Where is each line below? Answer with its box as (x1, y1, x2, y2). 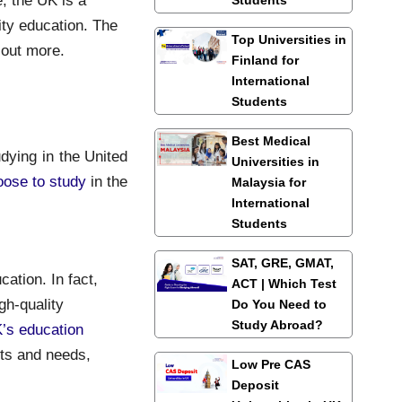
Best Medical (231, 133, 310, 148)
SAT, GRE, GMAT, (231, 255, 334, 270)
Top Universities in (231, 31, 346, 47)
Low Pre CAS (231, 356, 310, 371)
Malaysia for (231, 174, 306, 189)
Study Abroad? (231, 317, 323, 332)
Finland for (231, 52, 299, 67)
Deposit (231, 377, 279, 392)
